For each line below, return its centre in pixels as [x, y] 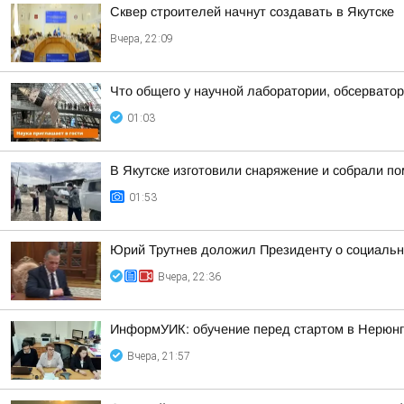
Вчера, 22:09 [142, 39]
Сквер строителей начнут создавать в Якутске [252, 12]
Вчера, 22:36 [189, 277]
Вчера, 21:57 [159, 356]
